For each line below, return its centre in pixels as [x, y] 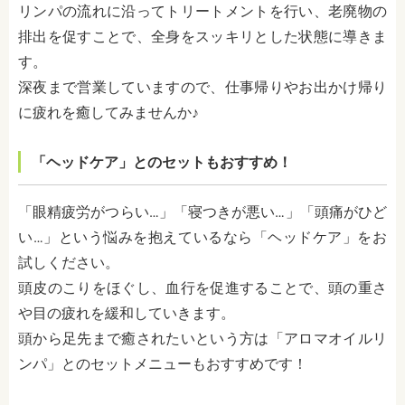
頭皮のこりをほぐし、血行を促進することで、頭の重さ [202, 288]
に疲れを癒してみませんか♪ [108, 113]
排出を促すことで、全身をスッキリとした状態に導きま [202, 37]
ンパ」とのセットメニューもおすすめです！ [163, 364]
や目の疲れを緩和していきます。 [127, 314]
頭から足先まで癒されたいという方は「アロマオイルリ [202, 339]
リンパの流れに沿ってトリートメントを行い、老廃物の [202, 12]
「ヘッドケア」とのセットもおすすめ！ [162, 163]
